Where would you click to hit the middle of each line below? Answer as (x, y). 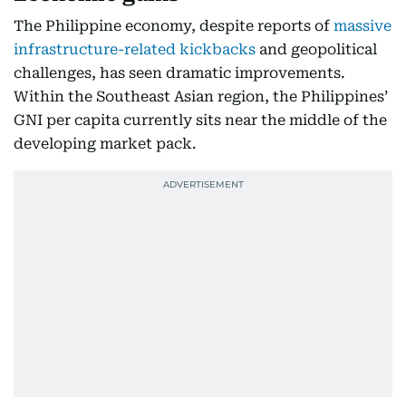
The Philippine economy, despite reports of (174, 25)
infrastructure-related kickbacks (135, 49)
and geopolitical (316, 49)
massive (362, 25)
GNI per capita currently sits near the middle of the (200, 120)
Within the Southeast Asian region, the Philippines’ (201, 96)
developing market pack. (105, 143)
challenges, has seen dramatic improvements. (179, 72)
